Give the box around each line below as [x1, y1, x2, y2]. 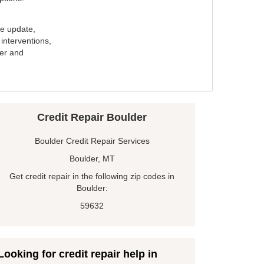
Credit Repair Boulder [37, 111, 147, 124]
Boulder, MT [69, 154, 115, 164]
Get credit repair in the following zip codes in [9, 171, 174, 181]
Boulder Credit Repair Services [34, 136, 150, 146]
